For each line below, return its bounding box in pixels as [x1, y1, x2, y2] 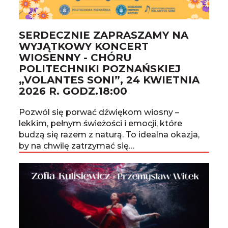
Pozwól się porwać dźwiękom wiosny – [19, 107, 180, 118]
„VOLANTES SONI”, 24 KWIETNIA [19, 74, 200, 87]
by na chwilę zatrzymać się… [19, 141, 135, 151]
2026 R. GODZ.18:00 [19, 85, 128, 98]
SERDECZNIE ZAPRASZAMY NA [19, 29, 189, 42]
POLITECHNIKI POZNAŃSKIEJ [19, 63, 181, 75]
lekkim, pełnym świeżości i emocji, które [19, 119, 183, 129]
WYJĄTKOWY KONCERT [19, 40, 149, 53]
